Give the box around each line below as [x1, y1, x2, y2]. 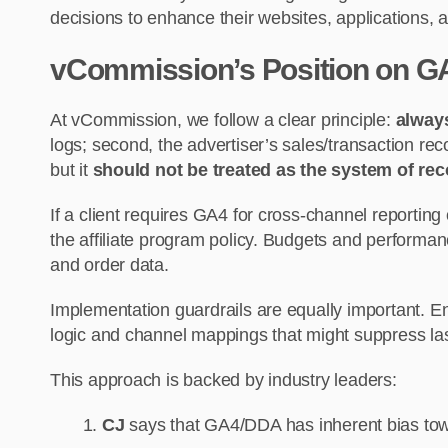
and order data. [50, 255, 169, 276]
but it [50, 160, 93, 181]
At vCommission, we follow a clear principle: [50, 110, 396, 131]
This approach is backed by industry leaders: [50, 370, 397, 391]
